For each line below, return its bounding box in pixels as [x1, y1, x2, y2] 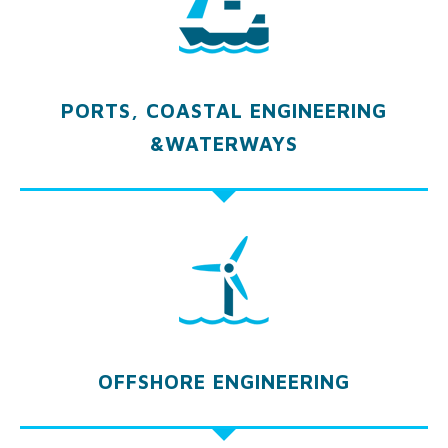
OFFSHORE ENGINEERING [98, 370, 350, 394]
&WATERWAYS [150, 132, 298, 156]
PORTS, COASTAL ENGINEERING [61, 99, 387, 123]
